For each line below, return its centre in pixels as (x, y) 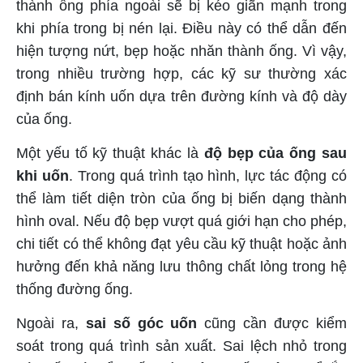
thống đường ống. (75, 289)
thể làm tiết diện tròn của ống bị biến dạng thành (181, 198)
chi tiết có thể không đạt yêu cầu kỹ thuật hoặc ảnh (181, 243)
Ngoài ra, (51, 323)
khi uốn (43, 175)
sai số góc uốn (141, 323)
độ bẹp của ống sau (275, 153)
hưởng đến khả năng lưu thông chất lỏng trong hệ (181, 266)
